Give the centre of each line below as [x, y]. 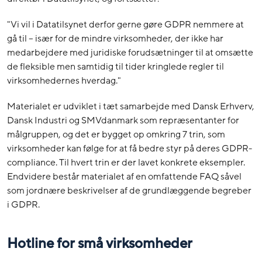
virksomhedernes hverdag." [64, 81]
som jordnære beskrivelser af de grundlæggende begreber [129, 191]
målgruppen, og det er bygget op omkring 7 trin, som [116, 135]
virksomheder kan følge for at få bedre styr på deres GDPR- [130, 149]
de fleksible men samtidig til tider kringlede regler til [116, 67]
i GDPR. [23, 205]
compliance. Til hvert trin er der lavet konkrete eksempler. [126, 163]
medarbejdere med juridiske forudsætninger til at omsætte [130, 53]
